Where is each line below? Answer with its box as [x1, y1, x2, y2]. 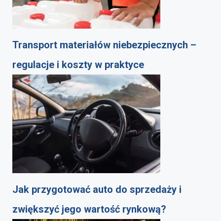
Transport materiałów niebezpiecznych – [12, 39, 196, 51]
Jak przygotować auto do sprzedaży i [12, 184, 182, 196]
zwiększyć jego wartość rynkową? [12, 203, 166, 216]
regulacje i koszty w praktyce [12, 59, 144, 71]
